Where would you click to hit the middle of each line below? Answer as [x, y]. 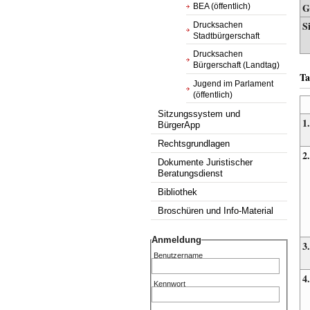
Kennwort [170, 284]
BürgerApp [179, 125]
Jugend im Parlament [234, 83]
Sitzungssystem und [199, 114]
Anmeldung [176, 240]
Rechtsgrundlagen [194, 144]
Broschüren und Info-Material [216, 211]
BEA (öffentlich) [222, 6]
